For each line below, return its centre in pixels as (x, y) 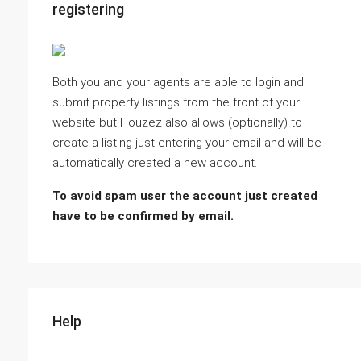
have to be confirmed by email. (143, 216)
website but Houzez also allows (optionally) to (177, 122)
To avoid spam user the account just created (185, 196)
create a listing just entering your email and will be (187, 143)
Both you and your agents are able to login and (178, 82)
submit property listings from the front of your (176, 102)
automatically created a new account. (155, 163)
